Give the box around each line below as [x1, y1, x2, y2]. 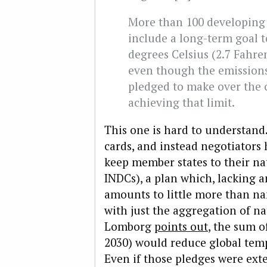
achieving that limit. [128, 95, 235, 110]
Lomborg [104, 219, 154, 234]
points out [154, 219, 208, 234]
